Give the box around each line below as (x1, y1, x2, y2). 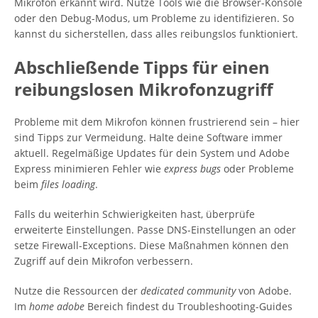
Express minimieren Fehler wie (14, 162, 164, 175)
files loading (41, 177, 95, 191)
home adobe (29, 300, 84, 313)
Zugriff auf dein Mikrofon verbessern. (14, 254, 193, 268)
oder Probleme (221, 162, 294, 175)
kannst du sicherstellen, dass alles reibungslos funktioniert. (14, 27, 298, 40)
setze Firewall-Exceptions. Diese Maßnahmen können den (14, 238, 289, 252)
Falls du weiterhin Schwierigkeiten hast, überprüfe (14, 207, 255, 221)
